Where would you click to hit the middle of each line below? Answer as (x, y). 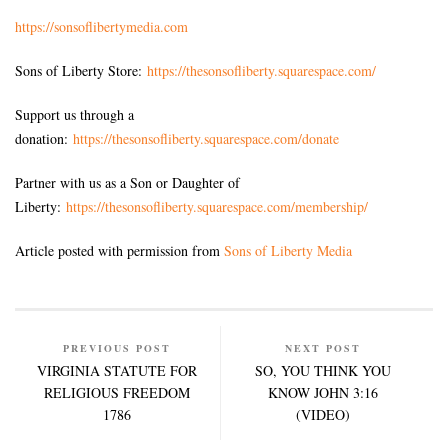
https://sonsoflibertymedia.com (101, 27)
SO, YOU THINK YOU (322, 371)
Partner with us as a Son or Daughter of (127, 183)
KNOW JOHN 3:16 (322, 393)
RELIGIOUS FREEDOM (117, 393)
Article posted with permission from (119, 251)
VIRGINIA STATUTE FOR (117, 371)
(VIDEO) (322, 415)
